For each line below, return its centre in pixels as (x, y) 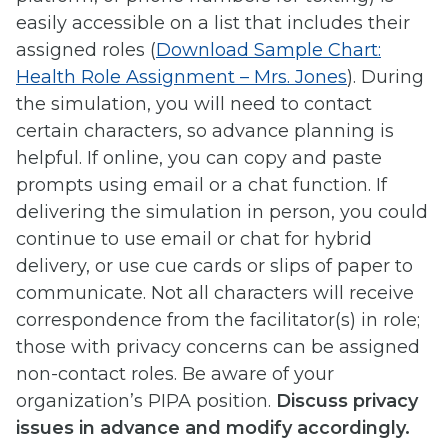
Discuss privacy (347, 400)
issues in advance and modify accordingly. (213, 427)
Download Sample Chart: (268, 49)
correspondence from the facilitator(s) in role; (218, 319)
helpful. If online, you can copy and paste (199, 157)
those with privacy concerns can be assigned (218, 346)
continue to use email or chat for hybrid (194, 238)
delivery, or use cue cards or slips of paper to (214, 265)
